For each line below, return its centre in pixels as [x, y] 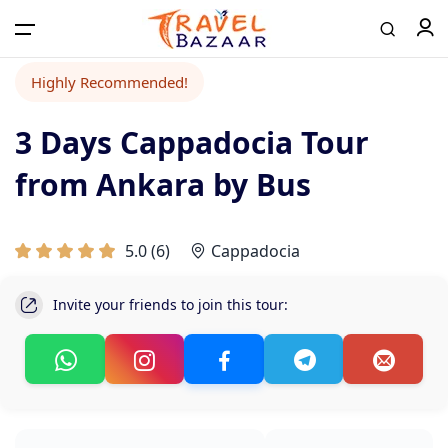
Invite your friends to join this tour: [170, 304]
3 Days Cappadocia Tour [192, 142]
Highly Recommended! [109, 82]
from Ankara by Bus [163, 184]
